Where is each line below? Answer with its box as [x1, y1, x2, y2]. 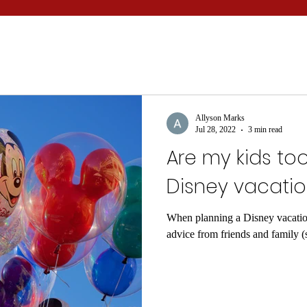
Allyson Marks [195, 113, 245, 123]
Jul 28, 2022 [195, 125, 236, 134]
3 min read [248, 125, 282, 134]
